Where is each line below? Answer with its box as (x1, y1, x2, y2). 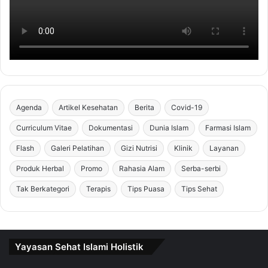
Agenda (16, 103, 42, 112)
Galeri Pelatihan (51, 144, 104, 153)
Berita (135, 103, 154, 112)
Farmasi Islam (205, 123, 251, 132)
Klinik (174, 144, 193, 153)
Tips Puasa (127, 184, 165, 193)
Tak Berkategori (16, 184, 69, 193)
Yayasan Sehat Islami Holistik (15, 241, 144, 252)
